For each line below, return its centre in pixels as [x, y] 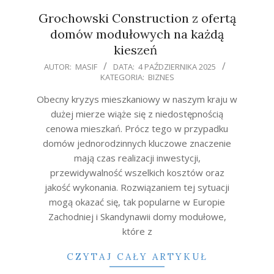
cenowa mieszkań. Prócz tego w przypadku [137, 128]
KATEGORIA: [122, 77]
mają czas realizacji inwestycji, [137, 157]
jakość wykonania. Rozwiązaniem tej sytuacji [137, 187]
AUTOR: [59, 66]
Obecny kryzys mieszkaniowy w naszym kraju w [137, 99]
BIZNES [161, 77]
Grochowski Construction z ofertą [137, 18]
